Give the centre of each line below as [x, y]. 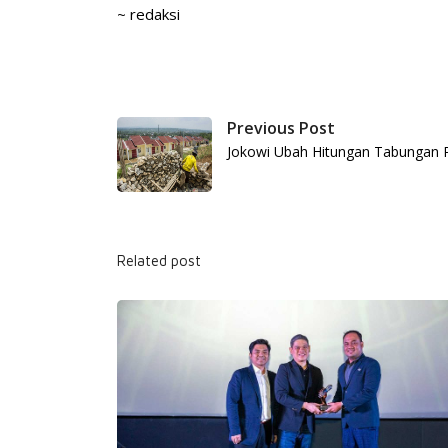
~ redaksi [148, 13]
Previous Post [281, 127]
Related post [159, 260]
